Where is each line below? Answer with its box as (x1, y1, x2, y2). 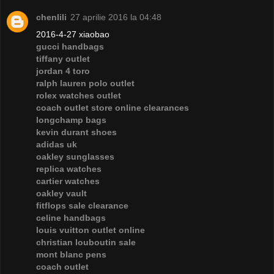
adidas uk (36, 139, 77, 150)
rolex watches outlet (36, 91, 121, 101)
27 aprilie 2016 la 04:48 (70, 12, 161, 23)
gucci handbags (36, 42, 104, 52)
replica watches (36, 164, 102, 174)
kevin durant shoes (36, 127, 117, 138)
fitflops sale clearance (36, 201, 128, 211)
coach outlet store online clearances (36, 103, 189, 113)
